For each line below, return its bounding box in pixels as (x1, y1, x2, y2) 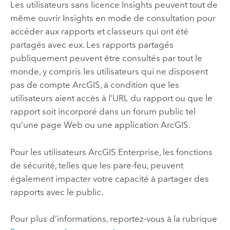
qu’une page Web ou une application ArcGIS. (10, 120, 190, 130)
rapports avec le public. (10, 186, 103, 197)
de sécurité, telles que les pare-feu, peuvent (10, 160, 183, 170)
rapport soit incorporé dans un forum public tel (10, 106, 196, 117)
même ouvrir (10, 13, 63, 24)
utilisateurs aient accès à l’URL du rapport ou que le (10, 93, 213, 104)
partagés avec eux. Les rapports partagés (10, 40, 174, 50)
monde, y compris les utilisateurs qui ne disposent (10, 66, 208, 77)
